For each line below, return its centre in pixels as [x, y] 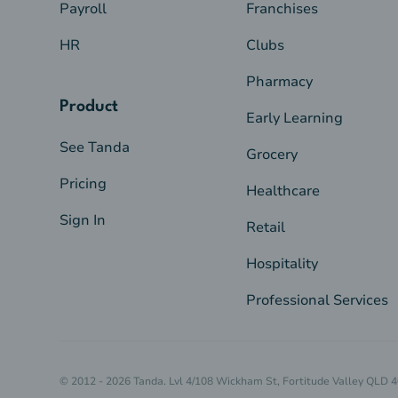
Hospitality [282, 264]
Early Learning [294, 119]
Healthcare [283, 191]
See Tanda [95, 148]
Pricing [84, 184]
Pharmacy [279, 82]
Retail [265, 228]
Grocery [271, 155]
